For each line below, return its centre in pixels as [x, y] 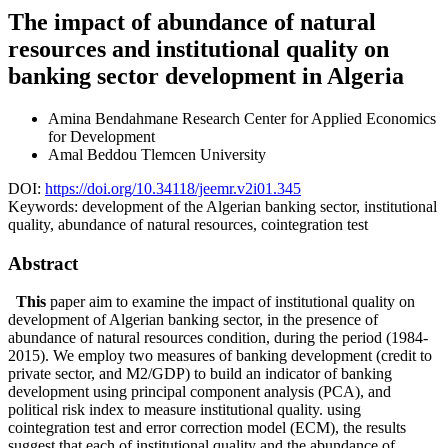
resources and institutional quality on [198, 48]
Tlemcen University [203, 154]
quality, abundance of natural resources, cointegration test [188, 224]
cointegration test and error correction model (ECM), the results [207, 428]
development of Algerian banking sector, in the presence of [193, 320]
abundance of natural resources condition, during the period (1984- [218, 338]
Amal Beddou [94, 154]
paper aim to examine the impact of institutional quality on [230, 302]
